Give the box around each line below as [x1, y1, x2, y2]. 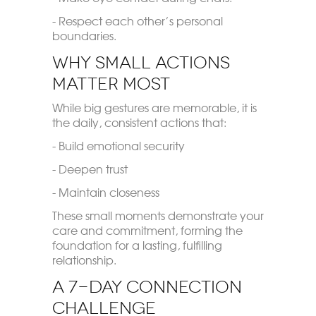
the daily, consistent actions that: [51, 114, 226, 131]
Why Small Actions [51, 53, 230, 73]
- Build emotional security [51, 137, 185, 154]
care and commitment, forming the [51, 221, 243, 239]
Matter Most [51, 74, 170, 95]
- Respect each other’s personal [51, 12, 223, 30]
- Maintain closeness [51, 183, 159, 201]
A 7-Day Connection [51, 277, 242, 298]
